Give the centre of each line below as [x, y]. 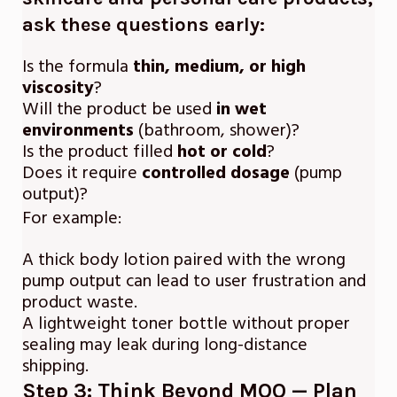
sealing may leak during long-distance [165, 345]
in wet [241, 109]
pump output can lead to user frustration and [194, 281]
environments [78, 131]
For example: [72, 218]
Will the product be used [119, 109]
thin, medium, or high [219, 67]
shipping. [55, 366]
